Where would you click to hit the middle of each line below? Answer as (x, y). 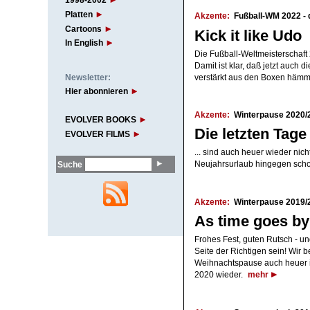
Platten (79, 14)
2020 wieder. (219, 275)
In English (84, 43)
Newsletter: (88, 77)
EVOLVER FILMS (97, 135)
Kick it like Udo (248, 35)
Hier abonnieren (96, 92)
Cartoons (83, 29)
